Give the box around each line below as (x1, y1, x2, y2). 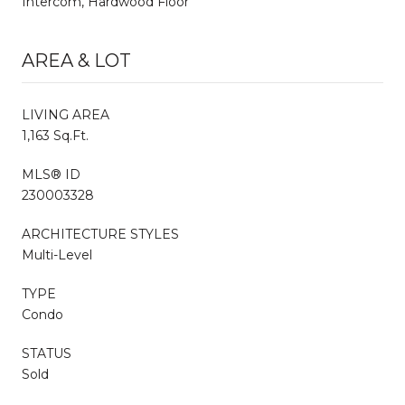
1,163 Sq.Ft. (22, 127, 89, 144)
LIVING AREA (22, 106, 109, 123)
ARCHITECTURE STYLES (22, 225, 179, 242)
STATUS (22, 344, 71, 362)
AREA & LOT (22, 49, 131, 71)
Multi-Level (22, 246, 92, 263)
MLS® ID (22, 165, 80, 183)
